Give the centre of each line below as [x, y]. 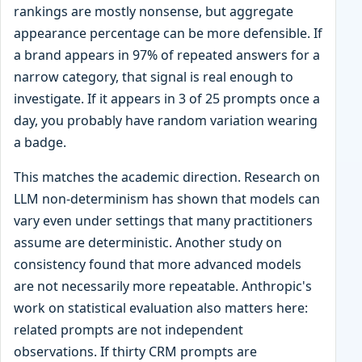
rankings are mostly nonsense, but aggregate [154, 12]
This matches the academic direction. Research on [167, 177]
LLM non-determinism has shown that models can [167, 199]
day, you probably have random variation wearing [166, 121]
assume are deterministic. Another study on [148, 243]
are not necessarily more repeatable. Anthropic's [163, 286]
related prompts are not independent [128, 330]
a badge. [40, 143]
